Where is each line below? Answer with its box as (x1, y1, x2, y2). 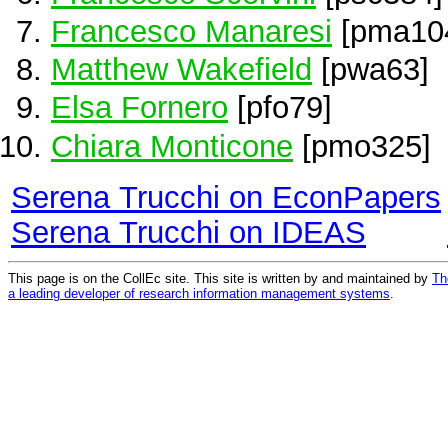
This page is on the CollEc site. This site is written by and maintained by (8, 270, 432, 286)
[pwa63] (312, 52, 429, 87)
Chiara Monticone (51, 128, 293, 163)
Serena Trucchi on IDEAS (11, 214, 366, 249)
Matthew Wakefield (51, 52, 312, 87)
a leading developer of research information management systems (8, 285, 390, 301)
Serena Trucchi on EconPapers (11, 179, 441, 214)
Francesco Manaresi (51, 14, 332, 48)
